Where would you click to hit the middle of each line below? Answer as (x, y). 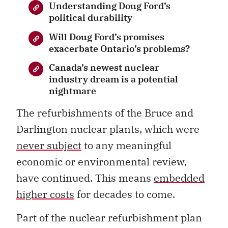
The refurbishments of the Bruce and (105, 112)
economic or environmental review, (102, 161)
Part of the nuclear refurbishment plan (109, 218)
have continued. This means (85, 178)
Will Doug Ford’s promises (107, 37)
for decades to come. (125, 194)
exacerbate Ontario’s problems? (119, 48)
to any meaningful (126, 145)
